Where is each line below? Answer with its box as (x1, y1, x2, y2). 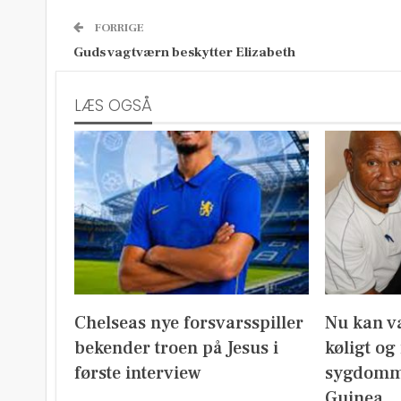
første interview (74, 361, 201, 385)
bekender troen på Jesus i (74, 336, 278, 360)
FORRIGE (92, 21, 144, 35)
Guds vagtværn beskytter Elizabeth (73, 44, 295, 61)
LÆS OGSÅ (74, 95, 152, 116)
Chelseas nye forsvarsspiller (74, 311, 303, 335)
